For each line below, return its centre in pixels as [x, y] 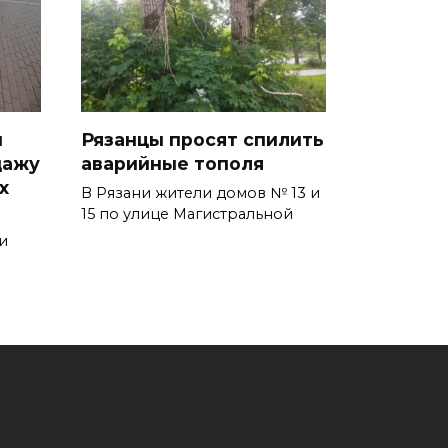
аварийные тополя [172, 163]
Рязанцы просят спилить [202, 139]
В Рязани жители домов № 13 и [200, 192]
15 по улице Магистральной [187, 213]
